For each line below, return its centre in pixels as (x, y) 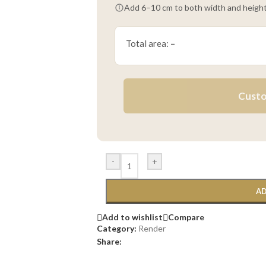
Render (152, 228)
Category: (117, 228)
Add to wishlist (132, 217)
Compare (186, 217)
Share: (109, 241)
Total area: (148, 43)
